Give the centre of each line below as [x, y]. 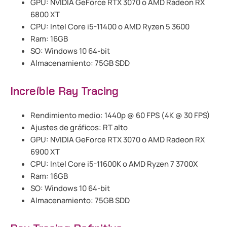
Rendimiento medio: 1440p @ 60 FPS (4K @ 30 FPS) [120, 116]
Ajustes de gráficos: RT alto [79, 128]
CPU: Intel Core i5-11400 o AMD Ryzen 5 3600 [110, 27]
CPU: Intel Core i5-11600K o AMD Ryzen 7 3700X [114, 164]
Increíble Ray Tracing [64, 91]
